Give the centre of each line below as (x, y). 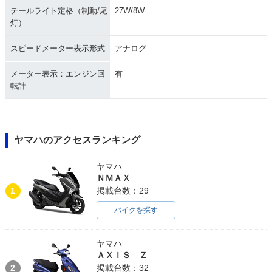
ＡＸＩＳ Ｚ (122, 255)
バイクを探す (136, 210)
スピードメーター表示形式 (57, 49)
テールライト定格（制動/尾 (59, 11)
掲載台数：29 (122, 191)
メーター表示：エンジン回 (57, 74)
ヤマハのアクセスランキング (77, 140)
